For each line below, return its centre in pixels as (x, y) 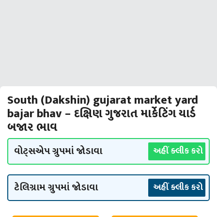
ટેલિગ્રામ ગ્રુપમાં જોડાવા (56, 188)
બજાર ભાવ (32, 127)
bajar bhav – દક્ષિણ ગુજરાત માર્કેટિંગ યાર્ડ (101, 114)
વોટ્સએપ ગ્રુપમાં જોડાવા (58, 151)
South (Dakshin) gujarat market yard (103, 100)
